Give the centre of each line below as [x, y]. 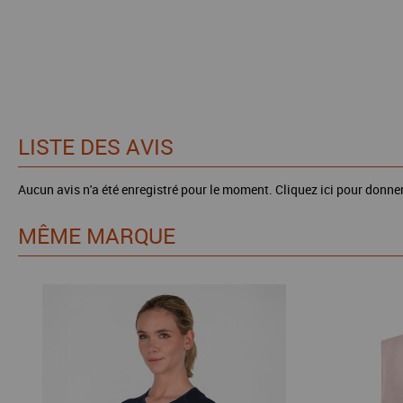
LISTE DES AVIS [96, 147]
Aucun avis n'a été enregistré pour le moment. [147, 189]
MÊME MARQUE [97, 236]
